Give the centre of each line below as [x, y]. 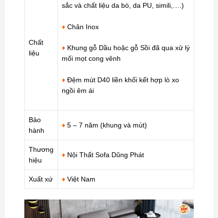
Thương [41, 150]
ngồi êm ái [79, 90]
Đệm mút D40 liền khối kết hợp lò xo [122, 80]
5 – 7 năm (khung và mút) [106, 125]
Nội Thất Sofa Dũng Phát [105, 155]
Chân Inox [82, 27]
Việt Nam [80, 179]
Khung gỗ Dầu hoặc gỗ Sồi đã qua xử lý [127, 48]
